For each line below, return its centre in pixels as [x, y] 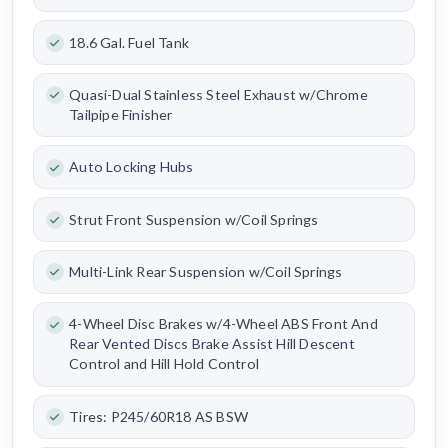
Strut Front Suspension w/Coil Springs [194, 219]
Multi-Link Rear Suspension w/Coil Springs [206, 271]
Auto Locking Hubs [131, 167]
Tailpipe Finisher [121, 114]
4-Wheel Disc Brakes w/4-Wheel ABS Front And [223, 324]
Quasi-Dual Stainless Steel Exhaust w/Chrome [218, 94]
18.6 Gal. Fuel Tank [129, 42]
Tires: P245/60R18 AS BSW [158, 416]
